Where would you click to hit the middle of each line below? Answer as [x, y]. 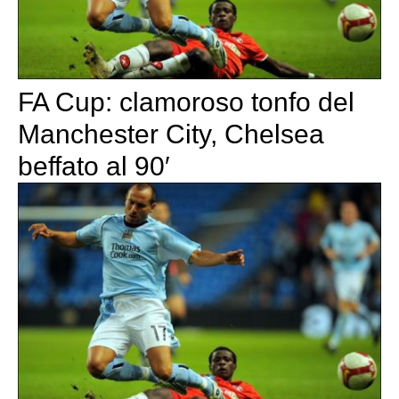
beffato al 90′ [94, 166]
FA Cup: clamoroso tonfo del [186, 102]
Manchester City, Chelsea [171, 134]
